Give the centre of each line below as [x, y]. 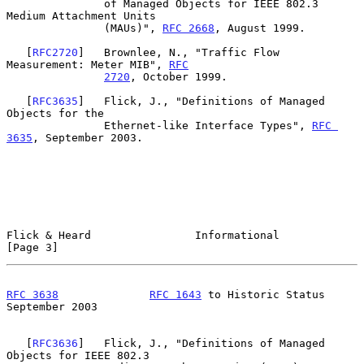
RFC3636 [55, 343]
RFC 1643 [175, 294]
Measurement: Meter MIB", [88, 64]
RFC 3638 [32, 294]
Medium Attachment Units [81, 15]
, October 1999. [179, 76]
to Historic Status [263, 294]
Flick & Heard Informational [143, 235]
